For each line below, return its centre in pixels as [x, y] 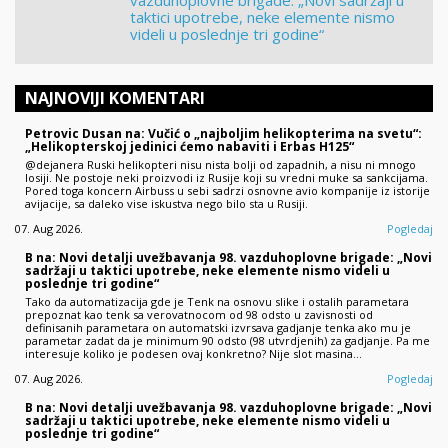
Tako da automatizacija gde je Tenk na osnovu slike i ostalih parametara [217, 301]
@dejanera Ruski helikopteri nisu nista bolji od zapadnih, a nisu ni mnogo [220, 164]
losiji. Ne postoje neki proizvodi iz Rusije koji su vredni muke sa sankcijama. [226, 177]
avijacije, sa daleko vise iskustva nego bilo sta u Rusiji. [166, 203]
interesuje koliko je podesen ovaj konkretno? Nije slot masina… [193, 353]
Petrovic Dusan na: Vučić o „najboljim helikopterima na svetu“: [223, 133]
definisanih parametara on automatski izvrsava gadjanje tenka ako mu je [218, 327]
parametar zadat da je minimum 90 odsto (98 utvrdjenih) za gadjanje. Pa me [227, 340]
